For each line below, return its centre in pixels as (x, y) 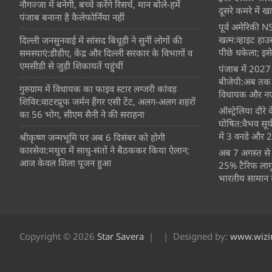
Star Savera (121, 236)
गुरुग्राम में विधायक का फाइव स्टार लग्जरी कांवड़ (98, 88)
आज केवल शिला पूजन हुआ (65, 162)
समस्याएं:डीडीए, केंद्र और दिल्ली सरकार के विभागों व (106, 53)
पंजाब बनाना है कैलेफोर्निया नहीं (72, 17)
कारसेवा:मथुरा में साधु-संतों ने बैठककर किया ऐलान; (104, 150)
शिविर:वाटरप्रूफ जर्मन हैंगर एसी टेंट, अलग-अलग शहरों (107, 101)
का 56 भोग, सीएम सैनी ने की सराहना (82, 114)
